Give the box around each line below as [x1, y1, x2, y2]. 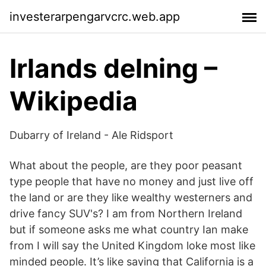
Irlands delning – [9, 52, 217, 84]
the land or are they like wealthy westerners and [9, 191, 252, 204]
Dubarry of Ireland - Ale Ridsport [9, 129, 173, 141]
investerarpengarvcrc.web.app [9, 9, 180, 24]
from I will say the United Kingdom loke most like [9, 239, 255, 252]
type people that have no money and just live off [9, 175, 254, 188]
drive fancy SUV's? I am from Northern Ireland [9, 207, 242, 220]
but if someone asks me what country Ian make [9, 223, 248, 236]
